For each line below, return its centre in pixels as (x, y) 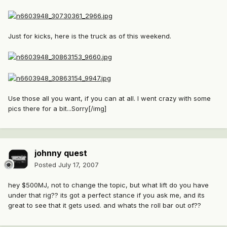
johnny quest (61, 153)
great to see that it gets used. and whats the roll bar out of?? (105, 205)
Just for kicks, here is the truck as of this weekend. (90, 36)
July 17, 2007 (79, 165)
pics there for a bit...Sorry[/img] (57, 108)
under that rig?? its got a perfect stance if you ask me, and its (106, 195)
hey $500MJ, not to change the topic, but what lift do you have (108, 185)
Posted (46, 165)
